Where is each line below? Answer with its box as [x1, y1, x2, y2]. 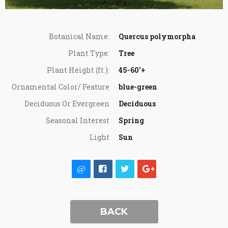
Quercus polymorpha [118, 32, 195, 41]
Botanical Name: [49, 32, 110, 41]
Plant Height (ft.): [47, 65, 110, 75]
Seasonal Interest [46, 116, 110, 125]
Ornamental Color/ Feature [12, 82, 110, 92]
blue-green [118, 82, 157, 92]
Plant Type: [68, 48, 110, 58]
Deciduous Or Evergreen [24, 99, 110, 108]
